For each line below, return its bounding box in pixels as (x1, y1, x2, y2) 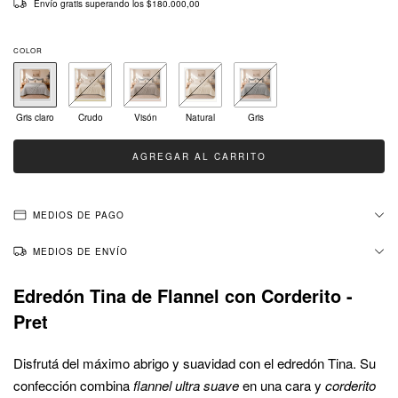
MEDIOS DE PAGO (33, 209, 124, 221)
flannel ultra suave (133, 376, 239, 394)
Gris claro (16, 111, 54, 123)
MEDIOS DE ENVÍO (33, 245, 128, 258)
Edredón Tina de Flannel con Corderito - (13, 283, 353, 308)
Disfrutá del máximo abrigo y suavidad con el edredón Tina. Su (13, 354, 376, 372)
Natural (186, 111, 215, 123)
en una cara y (239, 376, 325, 394)
